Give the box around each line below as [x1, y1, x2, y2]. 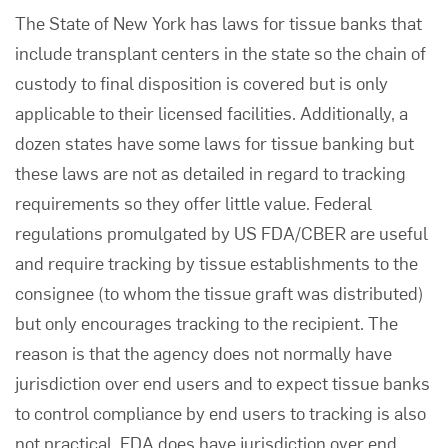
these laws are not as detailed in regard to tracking [15, 160, 406, 185]
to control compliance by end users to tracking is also [15, 400, 426, 425]
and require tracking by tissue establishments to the [15, 250, 418, 275]
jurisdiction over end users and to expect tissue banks [15, 370, 430, 395]
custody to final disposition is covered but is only [15, 70, 388, 95]
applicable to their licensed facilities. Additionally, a [15, 100, 408, 125]
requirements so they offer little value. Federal [15, 190, 372, 215]
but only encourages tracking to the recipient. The [15, 310, 398, 335]
